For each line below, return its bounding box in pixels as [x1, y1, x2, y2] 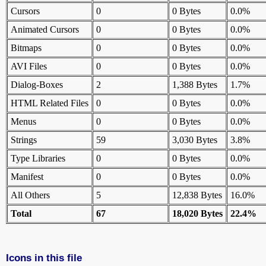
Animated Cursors [11, 24, 79, 35]
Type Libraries [11, 153, 65, 164]
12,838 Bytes [172, 190, 222, 201]
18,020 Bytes [172, 208, 223, 219]
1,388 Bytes [172, 80, 217, 90]
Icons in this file [6, 252, 82, 264]
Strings [11, 135, 37, 145]
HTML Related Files [11, 98, 88, 109]
